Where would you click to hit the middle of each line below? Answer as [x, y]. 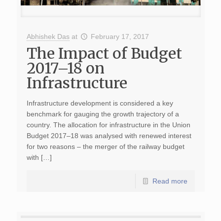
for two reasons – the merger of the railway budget [105, 147]
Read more [170, 181]
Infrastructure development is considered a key [100, 103]
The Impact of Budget [104, 53]
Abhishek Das [48, 37]
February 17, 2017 [120, 37]
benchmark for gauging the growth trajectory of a [103, 114]
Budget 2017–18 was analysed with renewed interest [109, 136]
